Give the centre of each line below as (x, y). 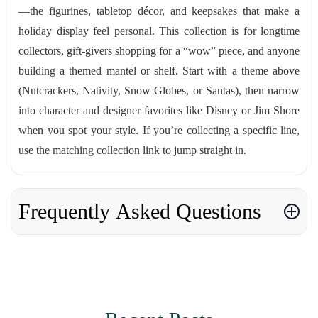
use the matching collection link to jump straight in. (132, 150)
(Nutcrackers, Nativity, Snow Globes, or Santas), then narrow (159, 91)
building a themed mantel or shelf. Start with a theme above (159, 71)
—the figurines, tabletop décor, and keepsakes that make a (159, 11)
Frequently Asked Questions (140, 211)
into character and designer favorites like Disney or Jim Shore (159, 110)
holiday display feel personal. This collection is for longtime (159, 31)
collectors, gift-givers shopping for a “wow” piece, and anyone (159, 51)
